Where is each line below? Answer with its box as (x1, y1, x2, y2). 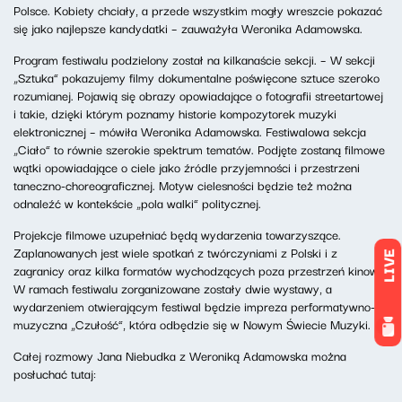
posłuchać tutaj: (13, 363, 96, 383)
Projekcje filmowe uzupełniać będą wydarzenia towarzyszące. (13, 224, 341, 244)
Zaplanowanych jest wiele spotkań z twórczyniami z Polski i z (13, 242, 337, 262)
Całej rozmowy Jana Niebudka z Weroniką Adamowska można (13, 345, 346, 365)
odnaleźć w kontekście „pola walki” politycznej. (13, 193, 261, 213)
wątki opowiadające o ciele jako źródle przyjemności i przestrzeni (13, 157, 360, 177)
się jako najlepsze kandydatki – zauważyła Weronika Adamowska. (13, 18, 363, 38)
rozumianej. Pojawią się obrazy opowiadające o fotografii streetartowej (13, 85, 383, 105)
